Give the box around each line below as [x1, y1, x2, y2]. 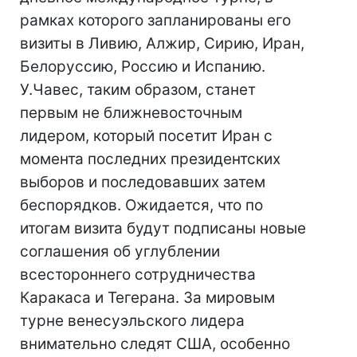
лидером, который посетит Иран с [20, 127, 273, 145]
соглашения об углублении [20, 242, 220, 261]
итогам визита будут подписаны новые [20, 219, 306, 237]
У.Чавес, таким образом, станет [20, 80, 256, 99]
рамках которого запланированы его [20, 11, 291, 29]
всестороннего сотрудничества [20, 265, 256, 284]
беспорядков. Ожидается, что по [20, 196, 263, 214]
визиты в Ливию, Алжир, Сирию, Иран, [20, 34, 304, 53]
